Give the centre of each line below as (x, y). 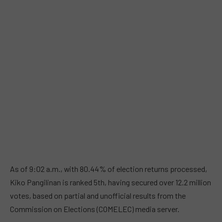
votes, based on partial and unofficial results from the (98, 196)
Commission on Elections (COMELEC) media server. (95, 209)
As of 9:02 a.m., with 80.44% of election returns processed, (109, 169)
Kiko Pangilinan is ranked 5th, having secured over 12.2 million (111, 182)
